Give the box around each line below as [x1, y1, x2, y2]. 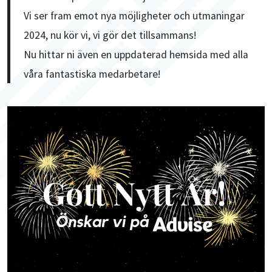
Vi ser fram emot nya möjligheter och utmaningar [24, 9, 245, 23]
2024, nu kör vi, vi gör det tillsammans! [24, 29, 197, 42]
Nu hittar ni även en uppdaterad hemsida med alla [24, 48, 249, 62]
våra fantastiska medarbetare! [24, 67, 161, 81]
